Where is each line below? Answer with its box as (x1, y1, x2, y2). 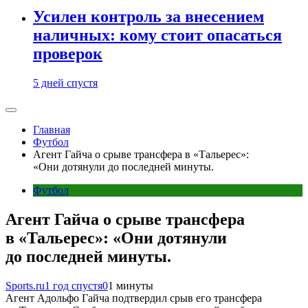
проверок (33, 45, 102, 63)
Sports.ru (5, 279, 45, 291)
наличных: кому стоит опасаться (33, 26, 282, 45)
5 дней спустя (33, 77, 98, 89)
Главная (33, 124, 70, 135)
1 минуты (108, 279, 153, 291)
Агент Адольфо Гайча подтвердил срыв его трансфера (5, 291, 262, 304)
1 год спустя (45, 279, 102, 291)
